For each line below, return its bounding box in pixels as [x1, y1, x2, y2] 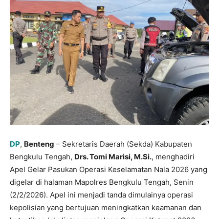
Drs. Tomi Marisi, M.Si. [74, 152, 152, 162]
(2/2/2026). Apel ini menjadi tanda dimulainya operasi [10, 190, 193, 200]
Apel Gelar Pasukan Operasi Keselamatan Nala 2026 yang [10, 165, 207, 175]
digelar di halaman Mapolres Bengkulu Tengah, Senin [10, 177, 194, 187]
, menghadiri [152, 152, 195, 162]
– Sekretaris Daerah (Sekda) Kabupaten [54, 139, 192, 149]
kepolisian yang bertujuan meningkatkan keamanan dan [10, 203, 201, 213]
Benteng [24, 139, 54, 149]
